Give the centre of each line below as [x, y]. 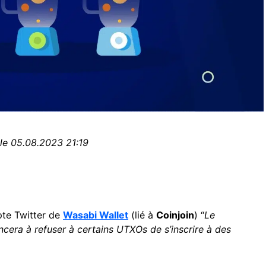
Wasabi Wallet [96, 215]
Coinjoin [175, 215]
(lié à [142, 215]
